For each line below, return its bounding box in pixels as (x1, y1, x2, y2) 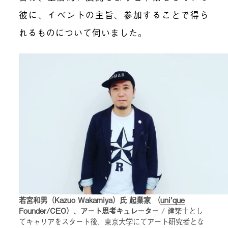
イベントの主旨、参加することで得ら (47, 8, 209, 21)
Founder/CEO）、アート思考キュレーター (19, 205, 159, 216)
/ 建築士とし (159, 205, 204, 216)
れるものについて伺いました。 (19, 25, 148, 39)
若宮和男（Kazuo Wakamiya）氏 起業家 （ (19, 194, 161, 205)
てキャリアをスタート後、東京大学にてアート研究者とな (19, 215, 205, 226)
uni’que (160, 194, 185, 205)
